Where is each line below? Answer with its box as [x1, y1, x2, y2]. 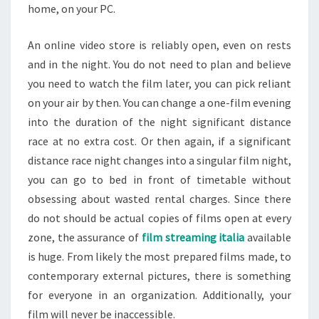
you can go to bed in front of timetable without [28, 172, 291, 187]
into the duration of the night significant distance [28, 115, 291, 129]
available [244, 230, 292, 244]
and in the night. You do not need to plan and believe [28, 57, 291, 71]
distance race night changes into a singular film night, [28, 153, 291, 167]
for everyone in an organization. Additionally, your [28, 288, 291, 302]
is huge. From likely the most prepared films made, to [28, 249, 291, 263]
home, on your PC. [28, 1, 115, 16]
